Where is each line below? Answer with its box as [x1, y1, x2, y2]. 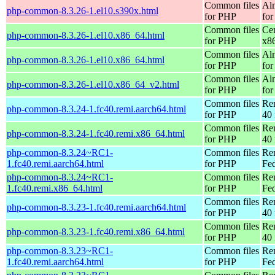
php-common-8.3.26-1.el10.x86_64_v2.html [7, 79, 179, 90]
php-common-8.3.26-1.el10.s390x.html [7, 5, 158, 16]
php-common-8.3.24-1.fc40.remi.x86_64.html [7, 128, 185, 139]
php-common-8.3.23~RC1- [7, 245, 113, 256]
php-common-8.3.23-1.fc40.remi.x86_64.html [7, 226, 185, 237]
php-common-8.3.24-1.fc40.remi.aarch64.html [7, 103, 186, 114]
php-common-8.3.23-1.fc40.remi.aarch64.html [7, 201, 186, 212]
